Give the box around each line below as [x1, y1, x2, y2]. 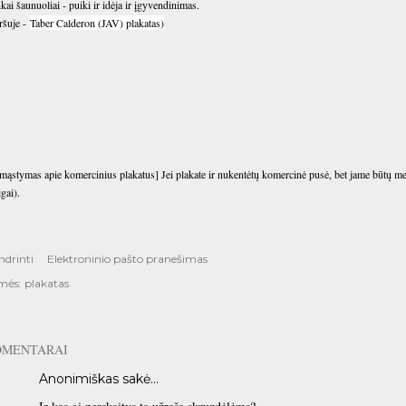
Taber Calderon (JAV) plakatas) [30, 15, 164, 30]
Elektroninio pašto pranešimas [47, 252, 208, 266]
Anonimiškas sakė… [39, 371, 159, 387]
